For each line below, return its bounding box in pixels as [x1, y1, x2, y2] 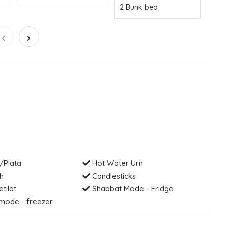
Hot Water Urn [90, 158, 144, 168]
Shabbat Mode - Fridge [90, 183, 174, 193]
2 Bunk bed [120, 2, 158, 12]
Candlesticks [90, 170, 136, 181]
